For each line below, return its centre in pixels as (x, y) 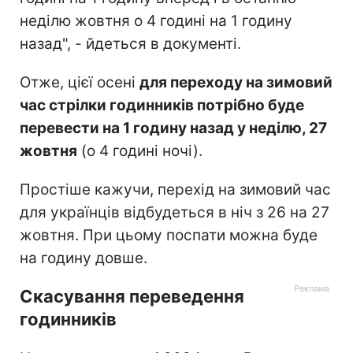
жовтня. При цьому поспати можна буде (169, 235)
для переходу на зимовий (236, 82)
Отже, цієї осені (80, 82)
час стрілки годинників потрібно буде (162, 105)
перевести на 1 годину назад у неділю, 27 (173, 128)
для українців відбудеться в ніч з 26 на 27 (175, 212)
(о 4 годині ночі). (140, 150)
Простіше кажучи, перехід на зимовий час (175, 189)
